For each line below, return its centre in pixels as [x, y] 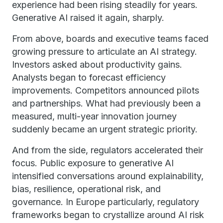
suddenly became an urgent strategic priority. [105, 129]
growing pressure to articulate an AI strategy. [105, 52]
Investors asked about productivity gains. [97, 64]
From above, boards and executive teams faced [110, 39]
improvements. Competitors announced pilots [106, 90]
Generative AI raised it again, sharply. [88, 18]
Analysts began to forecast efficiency [89, 77]
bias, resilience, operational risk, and [86, 189]
